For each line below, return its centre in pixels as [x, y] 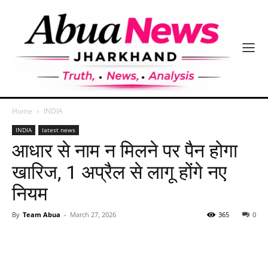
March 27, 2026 [93, 214]
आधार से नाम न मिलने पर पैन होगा [125, 150]
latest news [59, 130]
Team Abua [42, 214]
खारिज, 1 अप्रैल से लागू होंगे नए [119, 172]
